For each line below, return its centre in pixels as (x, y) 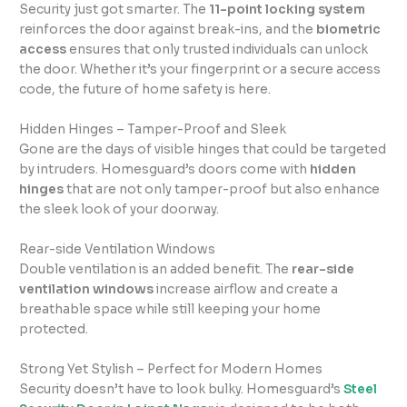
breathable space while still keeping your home (170, 310)
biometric (349, 30)
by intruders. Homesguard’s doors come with (165, 170)
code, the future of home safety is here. (145, 90)
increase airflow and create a (246, 290)
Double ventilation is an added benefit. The (156, 270)
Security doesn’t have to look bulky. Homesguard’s (182, 389)
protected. (54, 330)
